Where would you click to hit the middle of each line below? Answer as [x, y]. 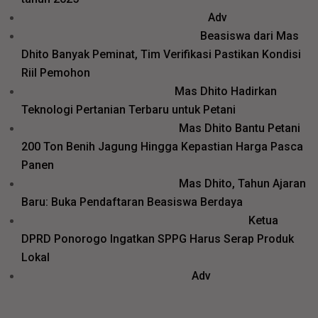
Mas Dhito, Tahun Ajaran [242, 184]
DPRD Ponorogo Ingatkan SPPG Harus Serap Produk [158, 239]
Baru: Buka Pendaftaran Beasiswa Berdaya [132, 202]
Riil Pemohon [56, 73]
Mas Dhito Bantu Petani [240, 128]
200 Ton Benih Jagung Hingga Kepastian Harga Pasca [162, 147]
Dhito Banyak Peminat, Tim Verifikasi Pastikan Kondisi [161, 55]
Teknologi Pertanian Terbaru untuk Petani [128, 110]
